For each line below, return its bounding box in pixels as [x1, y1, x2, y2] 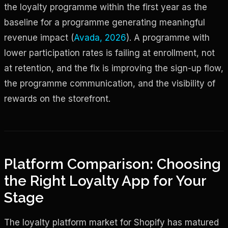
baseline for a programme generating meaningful [4, 17, 205, 27]
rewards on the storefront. [4, 93, 110, 104]
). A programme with [126, 32, 210, 43]
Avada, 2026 [74, 32, 126, 43]
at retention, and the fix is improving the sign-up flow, [4, 63, 223, 73]
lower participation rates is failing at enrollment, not [4, 47, 215, 58]
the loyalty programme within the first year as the [4, 2, 207, 12]
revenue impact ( [4, 32, 74, 43]
